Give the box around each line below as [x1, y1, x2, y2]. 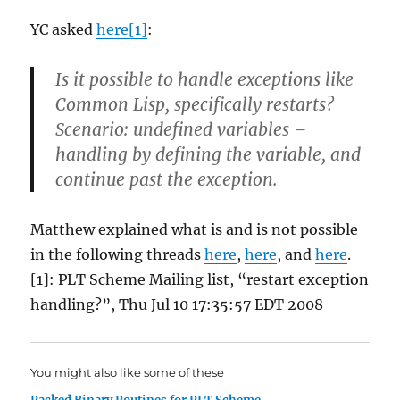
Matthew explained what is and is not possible [30, 221, 359, 238]
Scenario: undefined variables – [55, 119, 307, 140]
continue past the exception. [55, 169, 279, 190]
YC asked [30, 21, 97, 38]
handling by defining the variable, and [55, 144, 362, 165]
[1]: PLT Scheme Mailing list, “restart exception [30, 271, 370, 288]
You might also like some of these [30, 365, 225, 379]
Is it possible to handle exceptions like [55, 69, 354, 90]
